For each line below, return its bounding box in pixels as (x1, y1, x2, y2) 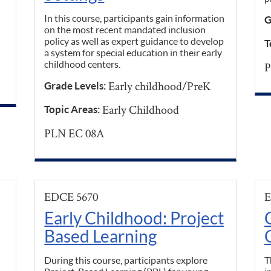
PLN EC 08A (44, 125, 105, 142)
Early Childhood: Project (44, 207, 224, 229)
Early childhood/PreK (108, 78, 212, 94)
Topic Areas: (44, 103, 103, 116)
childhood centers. (44, 58, 121, 70)
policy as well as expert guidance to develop (44, 35, 224, 47)
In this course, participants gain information (44, 12, 225, 24)
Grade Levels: (44, 79, 109, 93)
